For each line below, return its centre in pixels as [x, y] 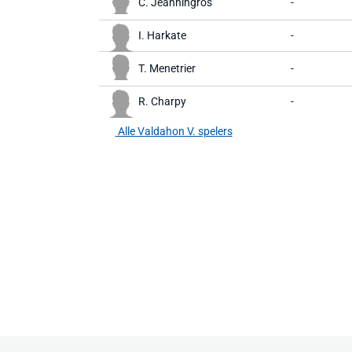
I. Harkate [162, 35]
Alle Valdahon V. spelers [174, 131]
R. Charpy [162, 101]
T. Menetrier [167, 68]
